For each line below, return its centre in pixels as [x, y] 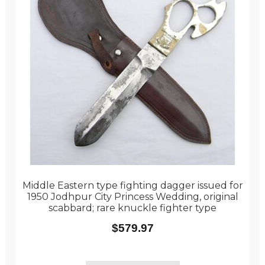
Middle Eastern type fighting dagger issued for [132, 186]
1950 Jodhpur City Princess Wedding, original [132, 197]
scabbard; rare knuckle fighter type [132, 208]
